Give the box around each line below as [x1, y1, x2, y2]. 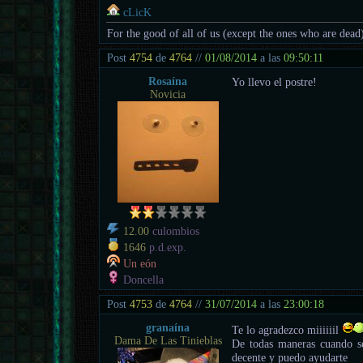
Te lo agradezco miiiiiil [232, 322, 343, 336]
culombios [149, 224, 200, 237]
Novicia [150, 88, 186, 100]
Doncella [120, 273, 164, 286]
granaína [146, 321, 190, 334]
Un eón [123, 257, 157, 270]
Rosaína [148, 75, 188, 88]
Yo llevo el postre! [232, 75, 318, 88]
